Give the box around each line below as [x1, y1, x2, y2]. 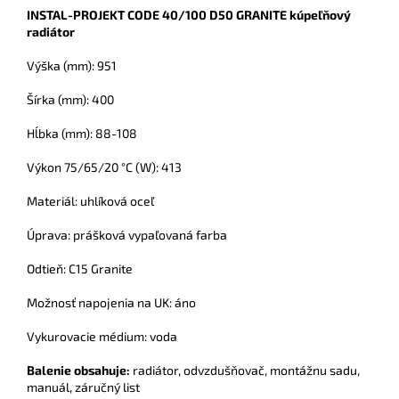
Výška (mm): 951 [27, 58, 117, 74]
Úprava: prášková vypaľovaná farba [27, 227, 227, 243]
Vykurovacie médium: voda [27, 329, 177, 345]
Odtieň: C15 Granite [27, 261, 133, 277]
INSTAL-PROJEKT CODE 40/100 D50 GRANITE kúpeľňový [27, 7, 351, 23]
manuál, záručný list [27, 379, 140, 395]
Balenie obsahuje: [27, 362, 130, 379]
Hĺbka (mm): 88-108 [27, 126, 137, 142]
